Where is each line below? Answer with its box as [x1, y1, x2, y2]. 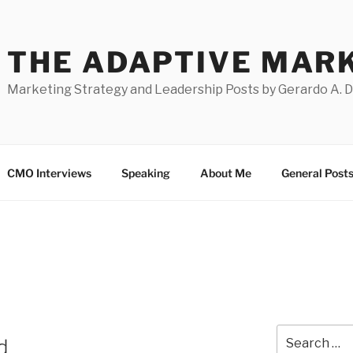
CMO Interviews [6, 165, 91, 180]
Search [275, 325, 314, 339]
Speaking [121, 165, 170, 180]
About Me [199, 165, 251, 180]
